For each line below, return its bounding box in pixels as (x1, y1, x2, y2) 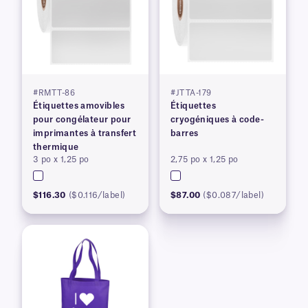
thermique (33, 143, 79, 151)
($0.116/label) (68, 191, 126, 199)
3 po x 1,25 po (33, 155, 89, 164)
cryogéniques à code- (170, 115, 264, 124)
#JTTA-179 (170, 89, 212, 97)
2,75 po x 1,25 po (170, 155, 239, 164)
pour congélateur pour (33, 115, 131, 124)
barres (170, 129, 199, 137)
